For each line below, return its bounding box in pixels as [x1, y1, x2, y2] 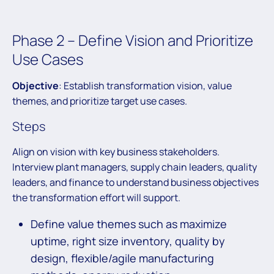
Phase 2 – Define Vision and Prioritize [12, 30, 253, 51]
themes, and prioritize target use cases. [12, 94, 187, 108]
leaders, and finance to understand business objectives [12, 176, 259, 190]
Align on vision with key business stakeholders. [12, 145, 220, 159]
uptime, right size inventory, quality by [31, 234, 225, 249]
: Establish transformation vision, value [59, 79, 232, 93]
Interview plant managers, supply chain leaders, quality [12, 160, 257, 174]
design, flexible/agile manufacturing [31, 251, 214, 266]
